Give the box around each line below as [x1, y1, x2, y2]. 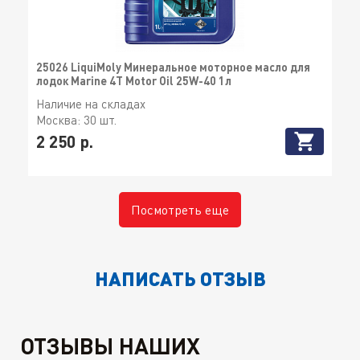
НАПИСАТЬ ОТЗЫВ [94, 266, 266, 291]
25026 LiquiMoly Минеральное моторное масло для [36, 60, 310, 75]
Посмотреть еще [131, 202, 229, 219]
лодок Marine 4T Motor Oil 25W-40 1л [36, 74, 231, 88]
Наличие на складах [36, 96, 145, 112]
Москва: [36, 112, 84, 128]
